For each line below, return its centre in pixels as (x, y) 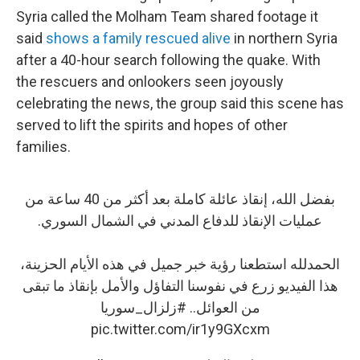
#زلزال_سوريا (143, 307)
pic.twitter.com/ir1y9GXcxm (180, 329)
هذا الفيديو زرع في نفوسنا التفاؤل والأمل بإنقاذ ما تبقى (180, 286)
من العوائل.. (223, 307)
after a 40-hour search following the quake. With (168, 60)
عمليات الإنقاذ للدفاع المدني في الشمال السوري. (180, 221)
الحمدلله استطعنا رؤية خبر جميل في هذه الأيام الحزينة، (180, 264)
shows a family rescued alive (138, 38)
